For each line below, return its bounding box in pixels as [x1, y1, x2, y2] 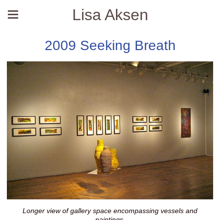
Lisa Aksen [72, 6, 148, 24]
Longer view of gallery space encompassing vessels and [23, 206, 197, 215]
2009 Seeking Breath [44, 38, 176, 53]
